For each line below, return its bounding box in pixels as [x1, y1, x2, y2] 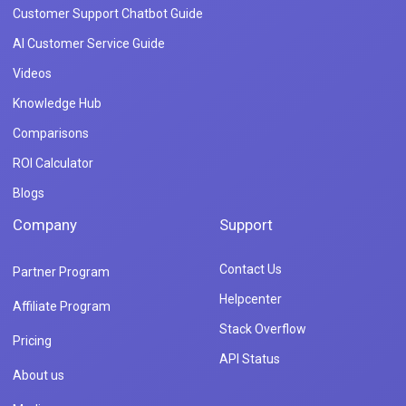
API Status [218, 352, 280, 367]
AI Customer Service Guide [13, 36, 165, 52]
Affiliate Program [13, 299, 111, 314]
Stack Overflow [218, 322, 306, 337]
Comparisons [13, 126, 89, 141]
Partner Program [13, 265, 110, 280]
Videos [13, 66, 52, 82]
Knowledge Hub [13, 96, 101, 111]
